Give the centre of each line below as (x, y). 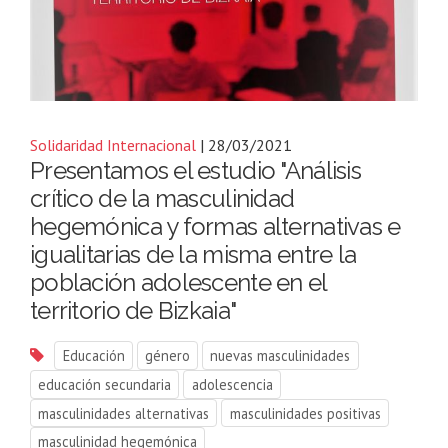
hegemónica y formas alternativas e (215, 227)
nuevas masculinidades (280, 356)
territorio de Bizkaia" (133, 311)
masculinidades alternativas (124, 413)
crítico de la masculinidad (162, 199)
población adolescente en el (178, 283)
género (167, 356)
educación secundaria (105, 384)
